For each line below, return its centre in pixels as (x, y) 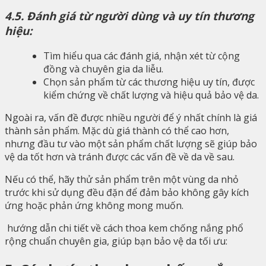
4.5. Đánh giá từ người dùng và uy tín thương (129, 16)
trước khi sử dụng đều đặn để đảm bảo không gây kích (127, 192)
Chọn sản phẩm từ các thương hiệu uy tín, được (149, 82)
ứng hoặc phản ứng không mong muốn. (94, 205)
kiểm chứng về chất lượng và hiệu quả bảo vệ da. (151, 95)
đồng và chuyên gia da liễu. (103, 69)
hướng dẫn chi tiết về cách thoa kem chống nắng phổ (124, 228)
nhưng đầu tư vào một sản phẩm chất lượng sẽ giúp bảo (131, 143)
